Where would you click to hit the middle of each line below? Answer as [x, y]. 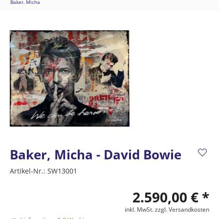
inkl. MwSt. [140, 209]
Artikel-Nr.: [29, 171]
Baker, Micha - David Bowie [96, 154]
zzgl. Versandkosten [182, 209]
